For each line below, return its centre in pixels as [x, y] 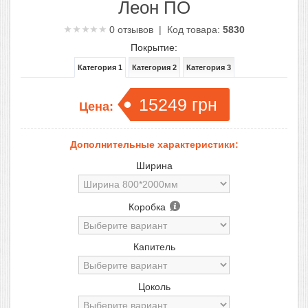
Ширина [154, 166]
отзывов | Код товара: [168, 30]
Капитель [154, 247]
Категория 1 [100, 67]
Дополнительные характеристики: [154, 144]
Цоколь [154, 287]
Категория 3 [208, 67]
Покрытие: [154, 47]
